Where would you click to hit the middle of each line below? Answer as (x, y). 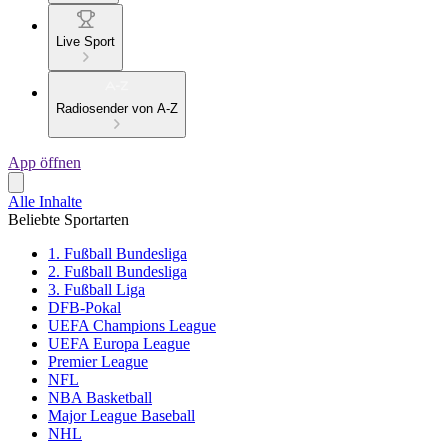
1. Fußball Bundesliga (117, 254)
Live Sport (85, 42)
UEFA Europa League (119, 344)
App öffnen (44, 163)
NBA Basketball (100, 398)
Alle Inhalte (45, 202)
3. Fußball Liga (96, 290)
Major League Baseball (121, 416)
